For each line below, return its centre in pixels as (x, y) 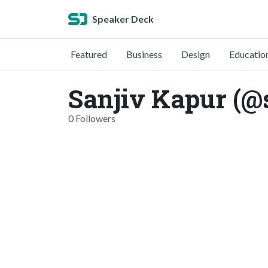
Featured (89, 54)
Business (144, 54)
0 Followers (92, 118)
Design (196, 54)
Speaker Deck (123, 19)
